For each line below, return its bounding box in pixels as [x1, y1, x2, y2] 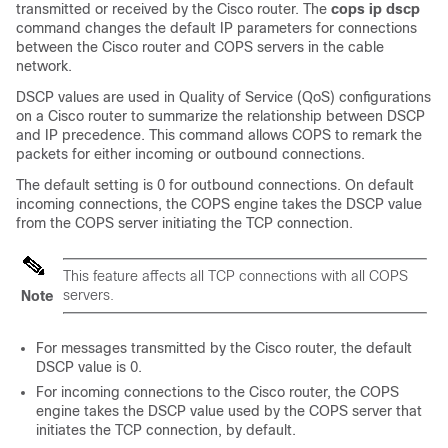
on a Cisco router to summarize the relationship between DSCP [16, 108, 425, 124]
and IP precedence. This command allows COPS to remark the [16, 127, 422, 143]
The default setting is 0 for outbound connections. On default [16, 177, 414, 193]
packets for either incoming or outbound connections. [16, 146, 365, 162]
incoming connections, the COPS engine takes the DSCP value [16, 196, 422, 212]
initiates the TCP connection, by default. [36, 422, 296, 438]
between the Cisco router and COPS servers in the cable [16, 39, 384, 55]
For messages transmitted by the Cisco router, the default [36, 340, 412, 356]
